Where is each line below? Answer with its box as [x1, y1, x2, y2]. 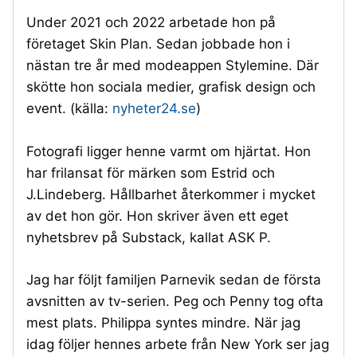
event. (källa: [26, 100, 112, 117]
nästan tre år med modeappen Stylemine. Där [26, 57, 319, 74]
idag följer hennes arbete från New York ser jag [26, 335, 329, 352]
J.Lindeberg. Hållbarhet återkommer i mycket [26, 186, 316, 203]
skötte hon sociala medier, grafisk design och [26, 79, 316, 96]
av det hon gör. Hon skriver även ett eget [26, 208, 288, 225]
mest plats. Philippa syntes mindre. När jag [26, 314, 300, 331]
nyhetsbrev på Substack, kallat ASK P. [26, 229, 271, 246]
